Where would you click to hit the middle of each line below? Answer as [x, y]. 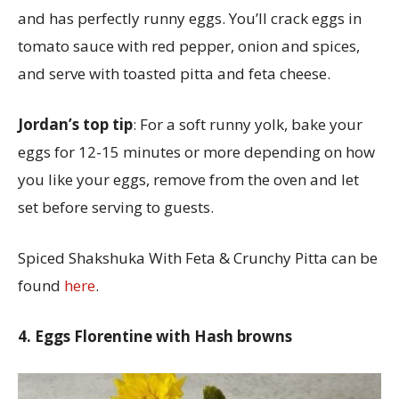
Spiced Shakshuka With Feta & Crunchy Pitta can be [198, 257]
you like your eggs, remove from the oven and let [188, 179]
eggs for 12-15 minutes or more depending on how [196, 151]
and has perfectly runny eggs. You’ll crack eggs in [190, 18]
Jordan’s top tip [75, 124]
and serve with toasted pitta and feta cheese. [174, 73]
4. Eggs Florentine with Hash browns [157, 336]
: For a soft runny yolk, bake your [248, 124]
